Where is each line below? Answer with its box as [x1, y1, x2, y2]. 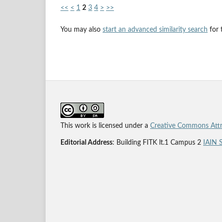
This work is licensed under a [60, 122, 150, 129]
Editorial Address [60, 139, 112, 146]
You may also [60, 26, 103, 33]
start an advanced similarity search [103, 26, 208, 33]
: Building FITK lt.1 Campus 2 [112, 139, 203, 146]
